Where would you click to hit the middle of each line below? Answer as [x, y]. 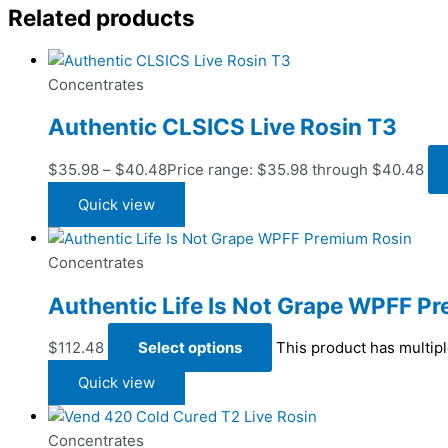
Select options [190, 348]
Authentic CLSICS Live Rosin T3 [222, 127]
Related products [101, 18]
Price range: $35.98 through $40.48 [295, 170]
